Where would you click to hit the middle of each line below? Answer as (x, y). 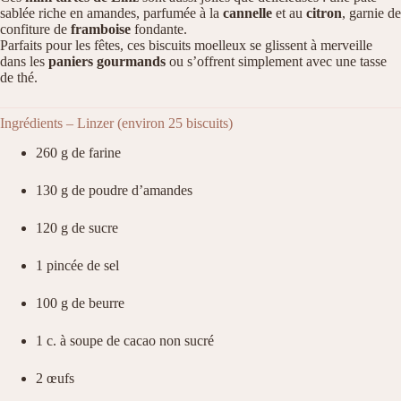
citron (324, 13)
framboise (101, 29)
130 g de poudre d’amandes (114, 190)
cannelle (247, 13)
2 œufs (55, 378)
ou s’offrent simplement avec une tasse (276, 61)
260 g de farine (78, 152)
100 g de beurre (80, 303)
